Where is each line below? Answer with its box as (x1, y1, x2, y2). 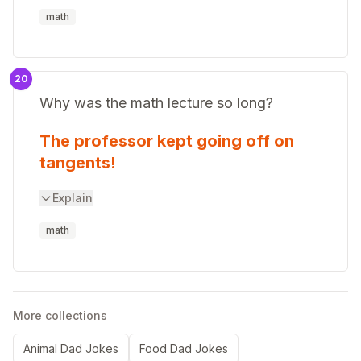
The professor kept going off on (39, 131, 294, 151)
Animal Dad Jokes (23, 342, 118, 355)
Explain (52, 191, 93, 205)
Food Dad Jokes (139, 342, 228, 355)
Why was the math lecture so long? (39, 94, 273, 111)
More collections (13, 309, 107, 322)
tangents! (39, 153, 116, 172)
